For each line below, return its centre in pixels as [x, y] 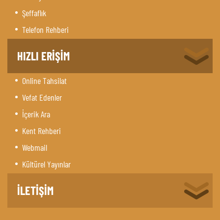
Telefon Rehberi [45, 29]
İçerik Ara [36, 114]
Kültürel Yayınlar [46, 164]
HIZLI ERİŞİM [43, 55]
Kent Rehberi [41, 130]
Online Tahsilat [44, 80]
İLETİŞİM [35, 190]
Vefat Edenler [42, 97]
